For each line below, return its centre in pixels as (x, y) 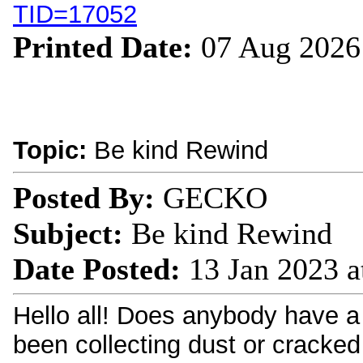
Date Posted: (97, 269)
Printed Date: (107, 47)
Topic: (50, 150)
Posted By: (84, 198)
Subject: (68, 233)
